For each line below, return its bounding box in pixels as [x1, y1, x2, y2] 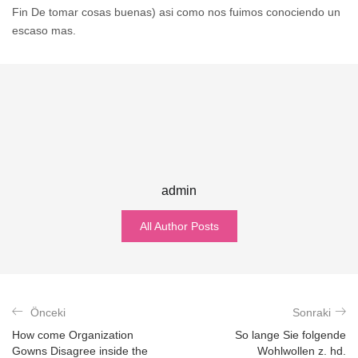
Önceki [30, 306, 66, 320]
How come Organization [12, 328, 133, 342]
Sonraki [292, 306, 331, 320]
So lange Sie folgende [235, 328, 346, 342]
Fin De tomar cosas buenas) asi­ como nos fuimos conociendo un [12, 6, 340, 19]
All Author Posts [139, 220, 219, 233]
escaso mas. [12, 24, 76, 38]
